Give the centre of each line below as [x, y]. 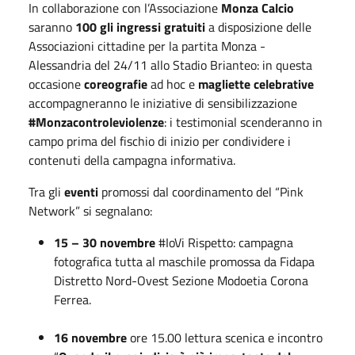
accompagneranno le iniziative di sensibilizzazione [163, 103]
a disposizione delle [258, 27]
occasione [55, 84]
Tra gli [46, 192]
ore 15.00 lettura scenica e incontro [225, 338]
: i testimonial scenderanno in [243, 122]
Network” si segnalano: [90, 211]
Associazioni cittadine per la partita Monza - [147, 46]
